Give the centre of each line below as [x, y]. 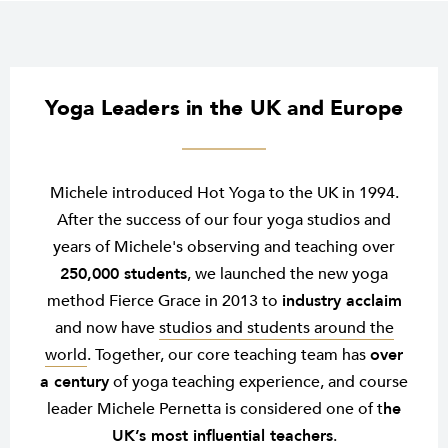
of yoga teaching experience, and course [258, 382]
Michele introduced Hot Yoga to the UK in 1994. [224, 193]
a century [74, 382]
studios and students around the [276, 328]
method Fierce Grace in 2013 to [164, 301]
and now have [106, 328]
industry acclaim [341, 301]
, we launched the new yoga [287, 274]
